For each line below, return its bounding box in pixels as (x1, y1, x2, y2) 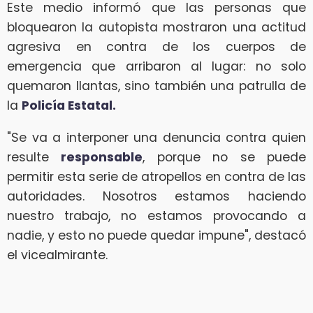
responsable (61, 148, 143, 166)
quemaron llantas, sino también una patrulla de (7, 78, 306, 95)
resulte (7, 148, 61, 166)
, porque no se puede (143, 148, 307, 166)
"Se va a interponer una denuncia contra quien (7, 129, 306, 146)
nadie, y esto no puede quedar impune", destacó (7, 226, 306, 244)
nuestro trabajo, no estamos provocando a (7, 207, 306, 224)
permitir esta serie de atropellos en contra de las (7, 168, 306, 185)
